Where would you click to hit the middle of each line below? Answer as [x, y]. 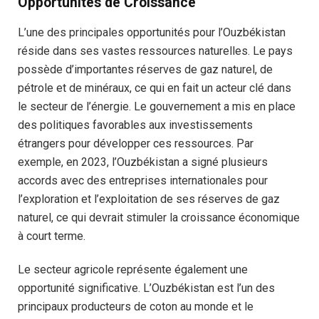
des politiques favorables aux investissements [135, 125]
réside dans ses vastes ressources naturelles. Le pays [155, 51]
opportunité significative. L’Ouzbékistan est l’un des [146, 288]
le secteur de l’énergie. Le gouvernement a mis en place [157, 106]
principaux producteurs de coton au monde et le [136, 306]
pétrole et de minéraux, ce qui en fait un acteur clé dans [155, 88]
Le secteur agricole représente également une [133, 269]
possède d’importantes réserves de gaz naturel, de [145, 69]
